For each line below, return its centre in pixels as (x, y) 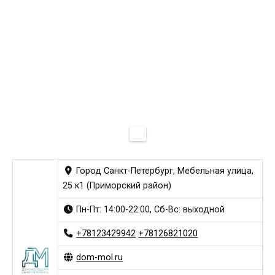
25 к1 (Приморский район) (117, 186)
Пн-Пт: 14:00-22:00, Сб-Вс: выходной (149, 210)
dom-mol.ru (100, 258)
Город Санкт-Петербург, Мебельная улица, (164, 171)
